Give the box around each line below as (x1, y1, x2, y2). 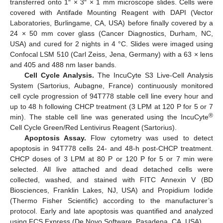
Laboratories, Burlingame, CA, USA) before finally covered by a (10, 18, 213, 27)
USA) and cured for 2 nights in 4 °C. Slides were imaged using (10, 39, 213, 48)
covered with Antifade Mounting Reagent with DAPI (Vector (10, 8, 213, 16)
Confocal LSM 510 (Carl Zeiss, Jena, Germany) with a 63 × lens (10, 50, 213, 58)
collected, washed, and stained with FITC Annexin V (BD (10, 175, 213, 184)
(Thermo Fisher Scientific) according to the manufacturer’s (10, 196, 213, 205)
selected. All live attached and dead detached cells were (10, 165, 213, 173)
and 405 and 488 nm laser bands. (10, 60, 116, 69)
